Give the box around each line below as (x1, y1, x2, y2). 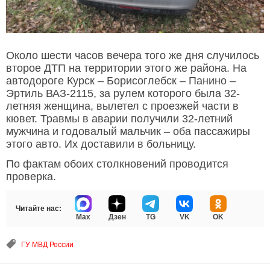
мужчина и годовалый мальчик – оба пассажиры (6, 125, 250, 137)
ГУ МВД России (21, 240, 74, 249)
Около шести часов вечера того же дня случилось (6, 49, 259, 61)
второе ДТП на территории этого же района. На (6, 61, 246, 74)
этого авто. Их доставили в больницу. (6, 137, 196, 150)
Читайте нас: (16, 204, 61, 213)
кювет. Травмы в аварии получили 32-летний (6, 112, 233, 125)
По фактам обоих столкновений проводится (6, 157, 228, 170)
